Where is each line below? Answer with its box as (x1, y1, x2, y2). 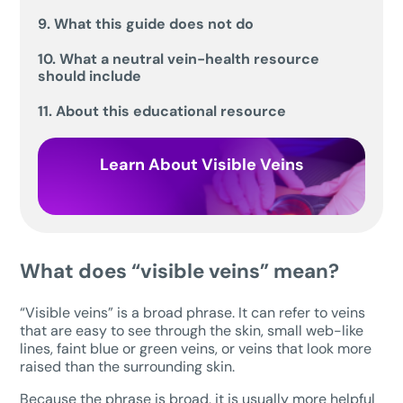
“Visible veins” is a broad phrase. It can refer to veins (20, 302, 366, 322)
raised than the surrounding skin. (20, 356, 236, 376)
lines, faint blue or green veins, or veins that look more (20, 338, 372, 358)
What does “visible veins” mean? (20, 257, 340, 284)
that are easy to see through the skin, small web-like (20, 320, 364, 340)
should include (38, 66, 142, 85)
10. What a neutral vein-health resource (38, 49, 320, 68)
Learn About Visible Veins (99, 153, 304, 175)
